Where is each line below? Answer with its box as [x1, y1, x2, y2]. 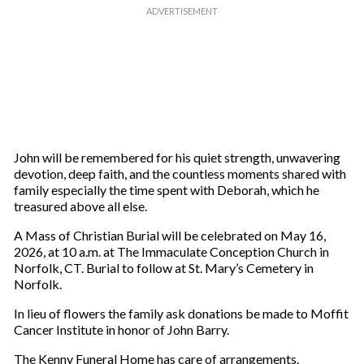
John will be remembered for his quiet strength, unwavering [13, 149, 340, 165]
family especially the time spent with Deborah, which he [13, 181, 319, 197]
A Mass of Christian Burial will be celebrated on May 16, [13, 227, 326, 243]
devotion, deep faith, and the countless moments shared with [13, 165, 346, 181]
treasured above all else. [13, 197, 147, 214]
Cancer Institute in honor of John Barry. [13, 321, 229, 337]
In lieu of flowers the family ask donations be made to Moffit [13, 305, 349, 321]
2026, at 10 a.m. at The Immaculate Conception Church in [13, 243, 329, 259]
